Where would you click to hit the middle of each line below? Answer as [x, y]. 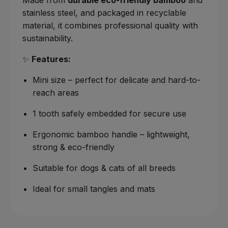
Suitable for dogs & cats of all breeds [104, 168]
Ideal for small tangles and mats [94, 189]
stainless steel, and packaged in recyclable [104, 12]
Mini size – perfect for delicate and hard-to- [117, 80]
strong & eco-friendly [74, 147]
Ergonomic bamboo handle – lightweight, [111, 134]
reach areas [56, 92]
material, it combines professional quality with [110, 25]
